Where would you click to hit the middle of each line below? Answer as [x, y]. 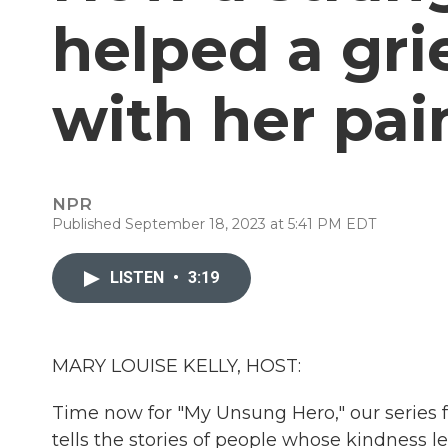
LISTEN [139, 277]
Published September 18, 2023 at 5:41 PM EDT [214, 224]
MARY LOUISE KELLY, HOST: [176, 366]
